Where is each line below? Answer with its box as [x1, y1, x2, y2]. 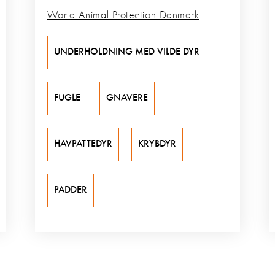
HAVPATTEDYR [53, 139, 112, 150]
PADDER [53, 185, 87, 196]
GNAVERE [106, 93, 148, 104]
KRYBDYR [137, 139, 176, 150]
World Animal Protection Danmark [47, 10, 199, 21]
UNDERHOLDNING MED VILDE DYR [53, 47, 199, 58]
